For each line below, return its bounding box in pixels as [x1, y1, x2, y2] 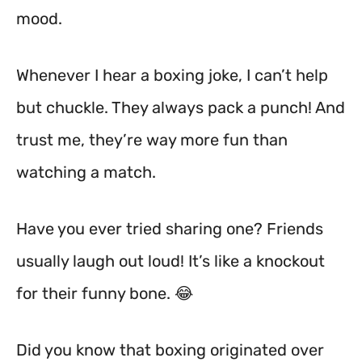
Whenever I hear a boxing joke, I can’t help [16, 65, 328, 85]
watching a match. [16, 162, 156, 182]
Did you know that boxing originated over [16, 340, 324, 360]
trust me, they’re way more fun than [16, 130, 288, 149]
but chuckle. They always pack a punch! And [16, 98, 345, 117]
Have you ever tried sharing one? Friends [16, 219, 323, 238]
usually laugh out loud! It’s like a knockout [16, 251, 325, 271]
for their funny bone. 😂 [16, 284, 193, 303]
